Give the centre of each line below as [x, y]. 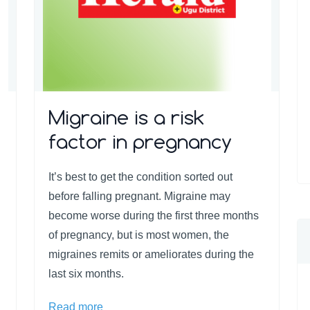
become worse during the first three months [154, 216]
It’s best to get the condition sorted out [140, 177]
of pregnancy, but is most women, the [139, 235]
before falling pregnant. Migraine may [139, 196]
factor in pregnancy [140, 142]
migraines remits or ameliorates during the [151, 254]
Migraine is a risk [126, 117]
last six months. [86, 274]
